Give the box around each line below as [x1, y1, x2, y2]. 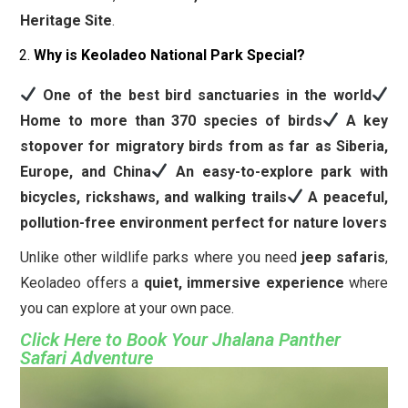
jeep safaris [301, 248, 385, 266]
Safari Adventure [20, 346, 153, 369]
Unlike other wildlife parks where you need [20, 248, 301, 266]
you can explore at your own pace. [20, 299, 234, 317]
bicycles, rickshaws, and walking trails [20, 188, 287, 206]
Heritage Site [20, 11, 112, 29]
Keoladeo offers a [20, 273, 144, 291]
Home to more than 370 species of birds [20, 111, 323, 129]
